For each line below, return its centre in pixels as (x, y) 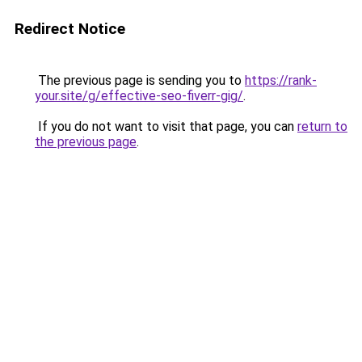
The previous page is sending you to (140, 80)
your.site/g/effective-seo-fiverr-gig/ (139, 96)
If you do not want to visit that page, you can (166, 126)
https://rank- (281, 80)
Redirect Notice (70, 29)
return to (322, 126)
